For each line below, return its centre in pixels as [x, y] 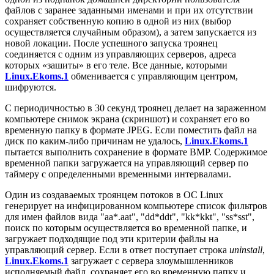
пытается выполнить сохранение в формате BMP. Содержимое [136, 152]
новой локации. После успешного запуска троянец [111, 43]
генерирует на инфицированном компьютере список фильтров [136, 206]
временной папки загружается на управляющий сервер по [127, 163]
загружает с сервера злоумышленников [151, 261]
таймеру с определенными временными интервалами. [118, 174]
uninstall [246, 250]
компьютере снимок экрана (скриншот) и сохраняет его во [127, 119]
